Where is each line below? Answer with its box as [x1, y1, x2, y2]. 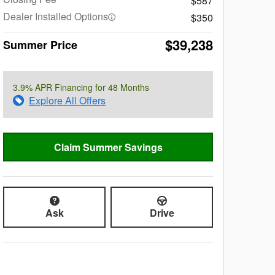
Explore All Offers [29, 93, 106, 107]
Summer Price [3, 36, 77, 53]
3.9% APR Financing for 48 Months [13, 80, 149, 93]
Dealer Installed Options [3, 9, 108, 23]
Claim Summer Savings [53, 140, 163, 155]
